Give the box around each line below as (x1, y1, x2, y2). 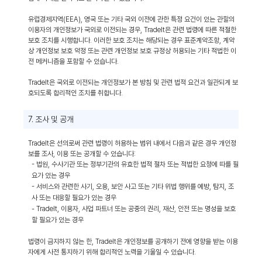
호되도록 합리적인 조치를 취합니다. (28, 89, 123, 97)
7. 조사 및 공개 (28, 115, 74, 124)
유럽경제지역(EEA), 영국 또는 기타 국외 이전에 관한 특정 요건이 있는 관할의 (28, 15, 235, 23)
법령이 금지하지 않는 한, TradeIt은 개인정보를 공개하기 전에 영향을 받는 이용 (28, 237, 238, 246)
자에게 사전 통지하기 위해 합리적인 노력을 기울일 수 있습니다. (28, 248, 196, 256)
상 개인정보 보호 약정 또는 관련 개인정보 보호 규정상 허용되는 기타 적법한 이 (28, 47, 236, 55)
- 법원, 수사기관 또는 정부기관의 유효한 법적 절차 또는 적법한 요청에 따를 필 (32, 160, 239, 168)
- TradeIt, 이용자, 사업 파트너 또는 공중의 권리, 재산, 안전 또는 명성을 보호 (32, 205, 236, 213)
